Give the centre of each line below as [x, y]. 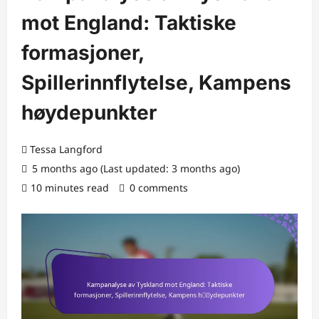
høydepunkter [89, 113]
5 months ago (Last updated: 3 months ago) [135, 168]
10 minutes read [70, 188]
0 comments [159, 188]
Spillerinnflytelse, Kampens [156, 83]
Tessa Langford [66, 149]
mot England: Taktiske [129, 23]
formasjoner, [83, 53]
